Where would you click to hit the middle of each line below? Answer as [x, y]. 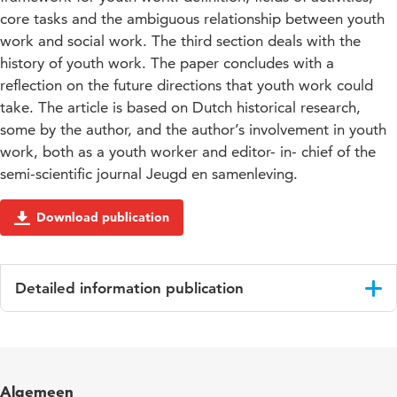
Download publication [103, 218]
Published [53, 374]
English [119, 332]
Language [53, 332]
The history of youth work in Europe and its [224, 374]
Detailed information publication [129, 288]
